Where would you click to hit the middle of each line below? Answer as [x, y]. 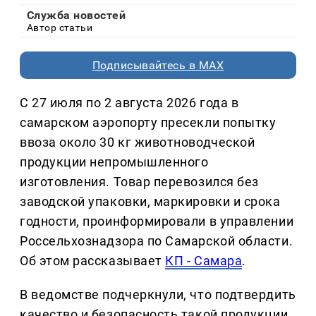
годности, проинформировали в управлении [157, 221]
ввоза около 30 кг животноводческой [138, 142]
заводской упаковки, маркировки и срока [150, 202]
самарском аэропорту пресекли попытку [148, 123]
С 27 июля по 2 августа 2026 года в [129, 103]
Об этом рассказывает [93, 261]
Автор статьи [60, 28]
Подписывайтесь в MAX [158, 66]
